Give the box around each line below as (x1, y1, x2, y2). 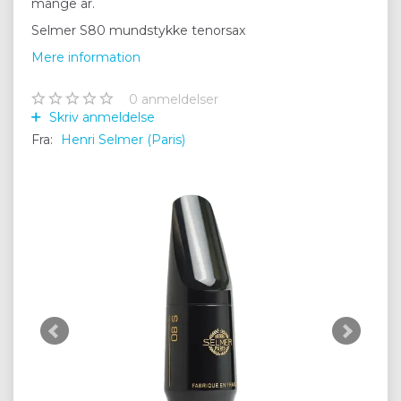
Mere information (31, 48, 141, 65)
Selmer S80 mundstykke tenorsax (31, 21, 245, 38)
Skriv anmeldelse (46, 108, 155, 125)
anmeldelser (138, 90, 218, 107)
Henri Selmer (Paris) (61, 131, 185, 148)
